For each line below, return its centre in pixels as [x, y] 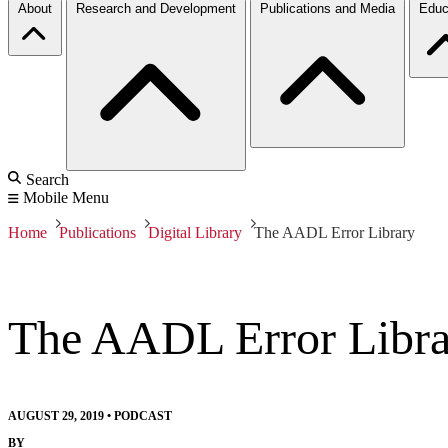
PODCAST [143, 415]
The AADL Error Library [334, 232]
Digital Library [195, 232]
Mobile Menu [66, 197]
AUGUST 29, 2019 [56, 415]
